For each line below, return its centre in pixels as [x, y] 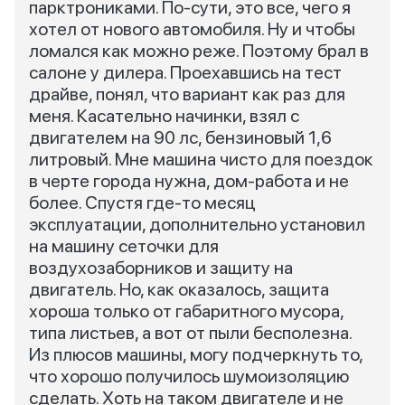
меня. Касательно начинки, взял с [164, 116]
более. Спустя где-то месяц [142, 202]
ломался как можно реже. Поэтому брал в [199, 51]
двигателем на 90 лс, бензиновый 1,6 [180, 137]
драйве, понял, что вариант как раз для [187, 94]
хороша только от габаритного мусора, [186, 311]
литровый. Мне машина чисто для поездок [201, 159]
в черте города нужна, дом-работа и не [189, 181]
